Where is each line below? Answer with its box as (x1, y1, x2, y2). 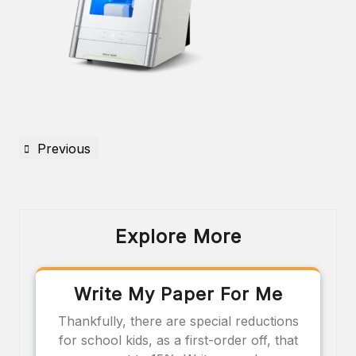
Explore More (114, 224, 242, 248)
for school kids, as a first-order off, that (58, 331, 298, 348)
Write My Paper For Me (73, 283, 283, 304)
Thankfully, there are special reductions (57, 312, 299, 329)
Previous (37, 140, 91, 157)
